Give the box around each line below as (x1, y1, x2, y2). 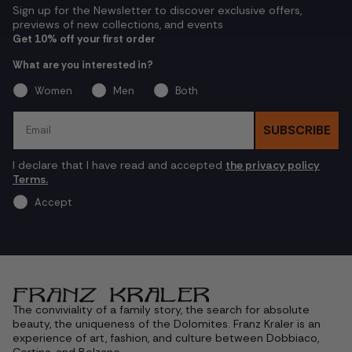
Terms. (13, 171, 48, 186)
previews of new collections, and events (13, 16, 223, 31)
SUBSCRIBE (263, 121, 331, 138)
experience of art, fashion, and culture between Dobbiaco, (13, 331, 319, 345)
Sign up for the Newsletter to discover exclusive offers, (13, 2, 302, 17)
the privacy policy (225, 157, 320, 172)
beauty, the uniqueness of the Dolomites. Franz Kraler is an (13, 317, 321, 331)
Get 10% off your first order (13, 31, 156, 46)
